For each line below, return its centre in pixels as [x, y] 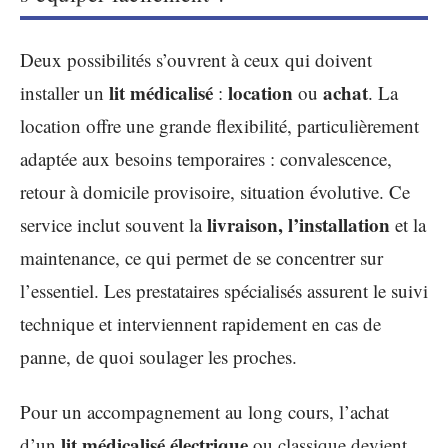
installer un [64, 92]
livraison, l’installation [298, 224]
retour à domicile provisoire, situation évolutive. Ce [215, 191]
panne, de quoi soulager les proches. [158, 356]
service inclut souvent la [113, 224]
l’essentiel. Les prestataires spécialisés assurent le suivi [224, 290]
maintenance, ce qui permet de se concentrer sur [201, 257]
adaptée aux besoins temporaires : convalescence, [206, 158]
